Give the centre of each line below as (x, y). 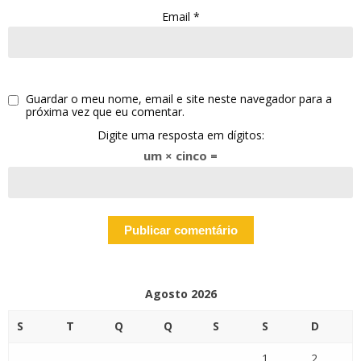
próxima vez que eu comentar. (105, 111)
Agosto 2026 (180, 293)
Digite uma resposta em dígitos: (180, 135)
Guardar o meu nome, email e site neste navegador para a (179, 98)
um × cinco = (180, 155)
